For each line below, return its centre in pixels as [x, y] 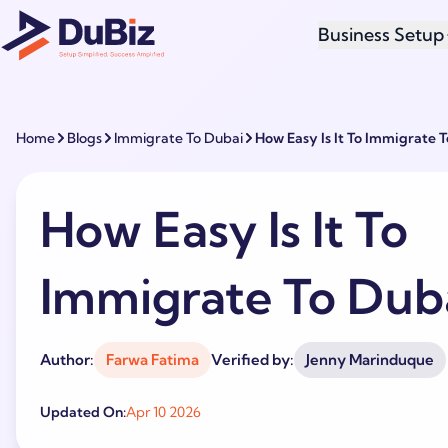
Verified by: [252, 359]
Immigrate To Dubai [178, 138]
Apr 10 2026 [163, 412]
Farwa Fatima [152, 359]
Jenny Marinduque [370, 359]
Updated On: [83, 412]
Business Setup [380, 34]
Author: [67, 359]
